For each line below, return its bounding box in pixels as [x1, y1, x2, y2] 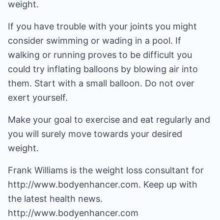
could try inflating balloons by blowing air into [8, 64, 198, 74]
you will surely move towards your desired [8, 129, 182, 139]
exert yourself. [8, 92, 68, 103]
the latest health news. [8, 193, 103, 204]
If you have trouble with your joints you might [8, 21, 197, 31]
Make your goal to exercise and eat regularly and [8, 114, 210, 125]
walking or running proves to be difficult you [8, 50, 192, 60]
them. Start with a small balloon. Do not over [8, 78, 194, 88]
